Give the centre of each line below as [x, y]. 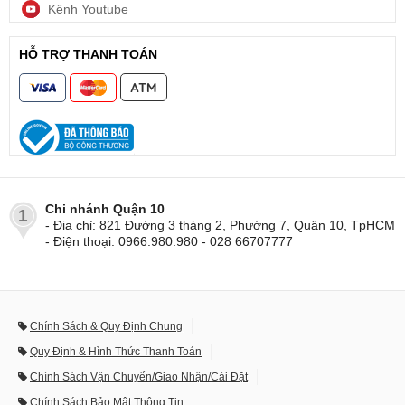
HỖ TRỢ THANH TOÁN [88, 55]
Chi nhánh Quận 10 [105, 209]
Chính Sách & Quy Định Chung [106, 327]
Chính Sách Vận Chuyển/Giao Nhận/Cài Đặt [139, 377]
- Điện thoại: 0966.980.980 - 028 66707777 [169, 242]
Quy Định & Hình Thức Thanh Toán [116, 352]
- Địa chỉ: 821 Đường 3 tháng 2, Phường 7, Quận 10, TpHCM [220, 226]
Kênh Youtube [88, 9]
